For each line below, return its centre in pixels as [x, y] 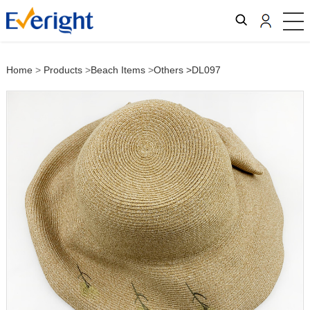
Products [63, 70]
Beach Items [118, 70]
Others [168, 70]
